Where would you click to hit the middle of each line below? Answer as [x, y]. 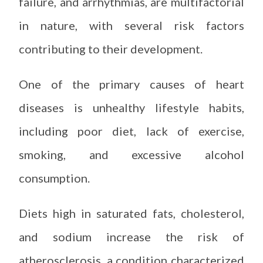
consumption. [55, 178]
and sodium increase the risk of [131, 237]
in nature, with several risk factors [131, 25]
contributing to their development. [111, 49]
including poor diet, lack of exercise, [131, 131]
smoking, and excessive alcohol [131, 154]
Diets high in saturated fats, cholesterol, [131, 213]
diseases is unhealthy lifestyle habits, [131, 107]
